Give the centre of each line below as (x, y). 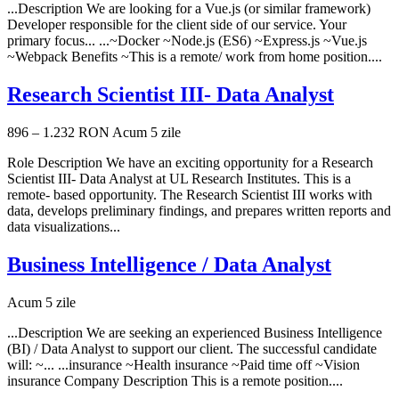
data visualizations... (64, 227)
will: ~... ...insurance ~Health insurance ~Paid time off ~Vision (183, 365)
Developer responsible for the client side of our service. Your (177, 25)
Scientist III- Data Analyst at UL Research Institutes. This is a (179, 179)
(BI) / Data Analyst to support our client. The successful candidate (192, 349)
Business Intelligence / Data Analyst (169, 265)
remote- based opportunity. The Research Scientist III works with (190, 195)
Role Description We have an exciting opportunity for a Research (190, 163)
